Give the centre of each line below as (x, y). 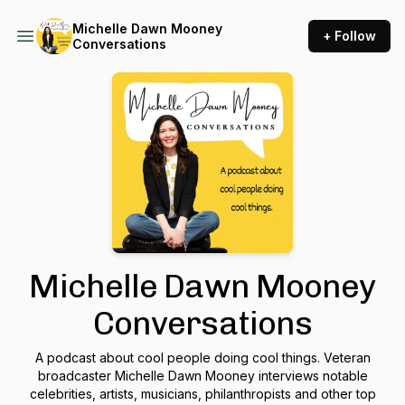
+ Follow (349, 36)
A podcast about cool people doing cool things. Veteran (202, 358)
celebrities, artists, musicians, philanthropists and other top (202, 394)
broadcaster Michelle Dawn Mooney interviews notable (202, 376)
